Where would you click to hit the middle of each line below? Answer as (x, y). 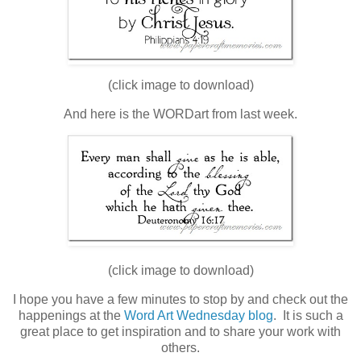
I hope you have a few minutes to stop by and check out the (180, 299)
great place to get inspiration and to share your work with (180, 331)
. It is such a (308, 315)
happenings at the (71, 315)
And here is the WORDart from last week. (180, 114)
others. (180, 347)
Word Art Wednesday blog (198, 315)
